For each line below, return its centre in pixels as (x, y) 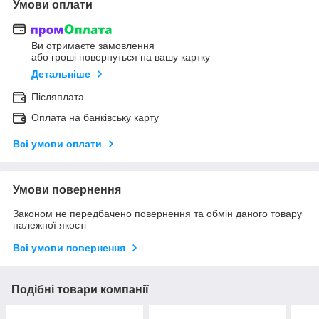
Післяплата (58, 97)
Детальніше (61, 74)
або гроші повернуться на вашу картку (121, 57)
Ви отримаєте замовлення (93, 46)
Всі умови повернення (69, 248)
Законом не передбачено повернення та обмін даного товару (157, 214)
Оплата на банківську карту (95, 118)
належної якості (49, 225)
